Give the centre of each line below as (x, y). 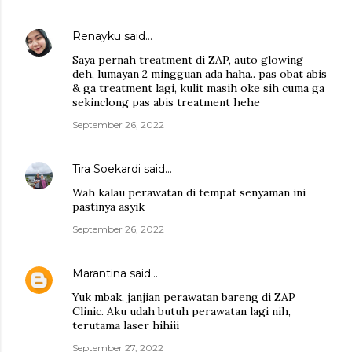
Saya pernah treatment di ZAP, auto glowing (188, 59)
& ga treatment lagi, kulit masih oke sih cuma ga (198, 88)
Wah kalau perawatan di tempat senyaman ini (189, 192)
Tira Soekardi (106, 169)
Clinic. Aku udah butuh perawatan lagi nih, (181, 311)
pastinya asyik (108, 206)
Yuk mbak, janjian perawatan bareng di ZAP (184, 297)
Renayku (97, 36)
